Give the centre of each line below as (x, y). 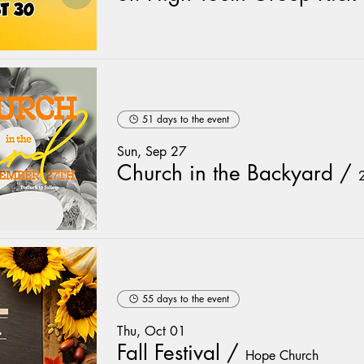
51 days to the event (186, 119)
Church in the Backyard (225, 173)
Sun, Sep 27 (152, 151)
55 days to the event (186, 298)
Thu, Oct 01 (152, 331)
